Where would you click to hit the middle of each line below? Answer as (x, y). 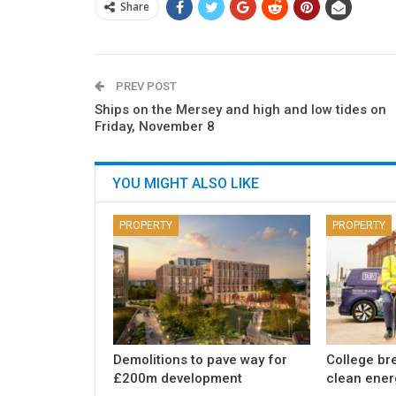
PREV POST (145, 87)
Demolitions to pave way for (200, 360)
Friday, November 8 (155, 127)
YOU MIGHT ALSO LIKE (186, 184)
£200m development (178, 379)
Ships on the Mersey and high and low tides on (240, 110)
